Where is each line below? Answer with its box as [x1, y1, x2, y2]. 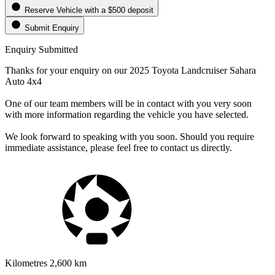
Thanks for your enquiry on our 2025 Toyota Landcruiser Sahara [5, 64, 256, 76]
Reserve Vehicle [25, 5, 85, 15]
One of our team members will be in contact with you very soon [5, 98, 252, 109]
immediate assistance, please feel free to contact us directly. [5, 142, 232, 153]
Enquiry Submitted [5, 44, 78, 55]
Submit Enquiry [22, 23, 79, 33]
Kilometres [5, 257, 47, 268]
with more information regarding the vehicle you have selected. [5, 109, 249, 120]
